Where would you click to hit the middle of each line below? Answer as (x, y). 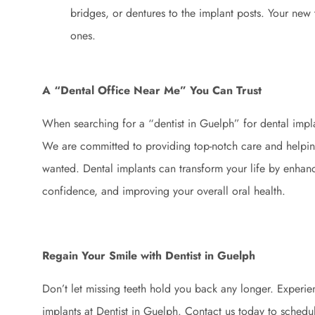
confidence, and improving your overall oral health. (164, 191)
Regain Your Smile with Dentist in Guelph (149, 256)
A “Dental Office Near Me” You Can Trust (152, 91)
